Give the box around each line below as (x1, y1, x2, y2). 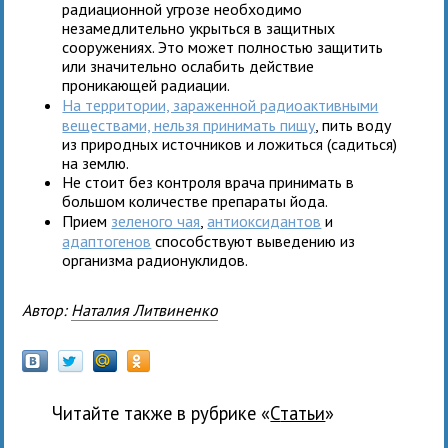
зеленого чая (111, 210, 201, 231)
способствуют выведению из (151, 230, 356, 251)
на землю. (62, 152, 130, 173)
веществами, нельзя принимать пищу (62, 114, 316, 135)
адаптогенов (62, 230, 152, 251)
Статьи (280, 400, 326, 425)
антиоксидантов (207, 210, 322, 231)
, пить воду (315, 114, 392, 135)
